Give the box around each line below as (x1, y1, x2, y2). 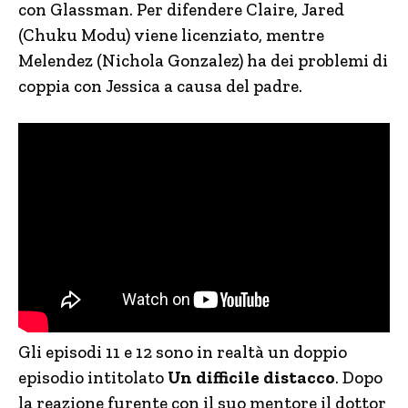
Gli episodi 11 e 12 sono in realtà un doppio (18, 341, 347, 362)
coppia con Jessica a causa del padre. (18, 76, 302, 97)
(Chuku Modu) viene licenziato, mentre (18, 25, 324, 46)
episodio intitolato (18, 366, 168, 388)
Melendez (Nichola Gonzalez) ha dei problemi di (18, 50, 388, 71)
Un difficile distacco (168, 366, 335, 388)
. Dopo (335, 366, 382, 388)
